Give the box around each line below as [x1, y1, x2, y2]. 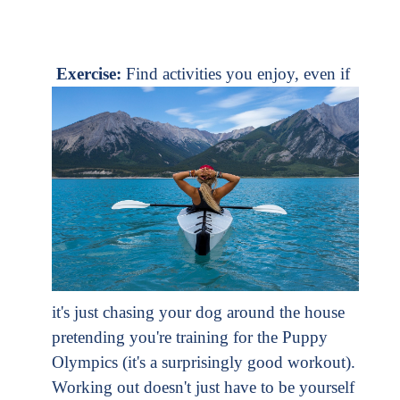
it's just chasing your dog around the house [52, 303, 345, 322]
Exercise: [56, 64, 126, 84]
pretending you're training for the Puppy [52, 328, 328, 347]
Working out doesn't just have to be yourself [52, 378, 354, 397]
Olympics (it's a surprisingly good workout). [52, 353, 355, 372]
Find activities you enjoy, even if [126, 64, 350, 84]
